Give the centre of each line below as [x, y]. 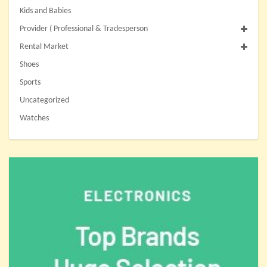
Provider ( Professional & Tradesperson [84, 29]
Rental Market [44, 47]
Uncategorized [44, 101]
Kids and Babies [45, 11]
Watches [34, 119]
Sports [30, 83]
